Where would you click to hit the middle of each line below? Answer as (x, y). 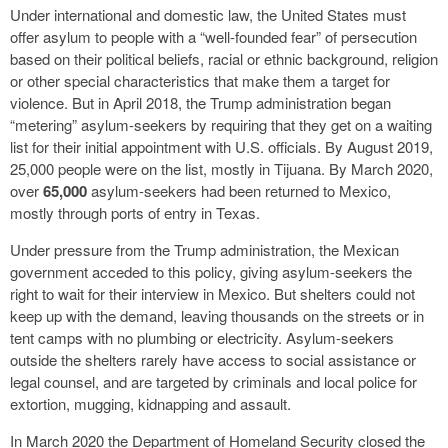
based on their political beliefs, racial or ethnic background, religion (224, 58)
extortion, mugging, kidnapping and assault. (150, 403)
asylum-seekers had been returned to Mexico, (239, 190)
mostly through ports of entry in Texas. (135, 212)
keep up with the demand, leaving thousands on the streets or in (217, 315)
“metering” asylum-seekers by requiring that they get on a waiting (221, 124)
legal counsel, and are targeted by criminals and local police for (213, 381)
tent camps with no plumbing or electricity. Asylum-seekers (202, 337)
